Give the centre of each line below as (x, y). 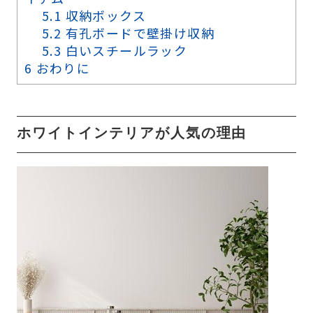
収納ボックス (104, 15)
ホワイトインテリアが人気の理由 (132, 134)
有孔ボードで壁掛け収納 (138, 32)
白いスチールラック (125, 50)
